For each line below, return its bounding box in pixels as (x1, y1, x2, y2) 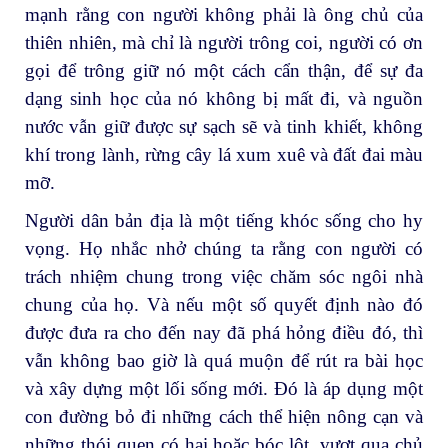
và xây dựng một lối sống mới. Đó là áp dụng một (25, 377, 423, 399)
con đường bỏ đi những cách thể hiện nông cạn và (25, 405, 423, 427)
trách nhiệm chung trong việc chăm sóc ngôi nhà (25, 265, 423, 287)
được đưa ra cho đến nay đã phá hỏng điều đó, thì (25, 321, 423, 343)
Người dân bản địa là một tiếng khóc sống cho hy (25, 209, 423, 231)
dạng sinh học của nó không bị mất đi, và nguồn (25, 88, 423, 110)
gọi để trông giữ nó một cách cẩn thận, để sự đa (25, 60, 423, 82)
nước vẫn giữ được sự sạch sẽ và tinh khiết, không (25, 116, 423, 138)
